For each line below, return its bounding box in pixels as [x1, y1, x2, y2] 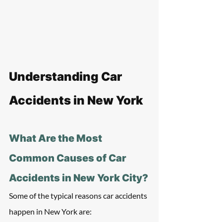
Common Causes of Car [9, 152, 128, 164]
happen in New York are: [9, 207, 92, 216]
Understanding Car [9, 69, 124, 84]
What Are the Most [9, 132, 104, 144]
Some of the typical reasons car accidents [9, 191, 149, 200]
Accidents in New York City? [9, 172, 148, 184]
